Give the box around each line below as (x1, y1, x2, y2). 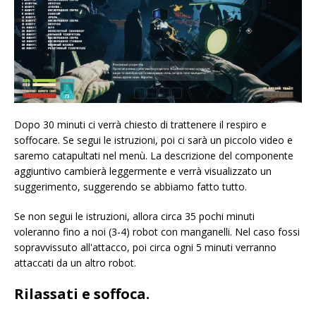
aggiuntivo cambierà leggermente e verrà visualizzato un (14, 164, 272, 178)
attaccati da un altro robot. (14, 256, 136, 270)
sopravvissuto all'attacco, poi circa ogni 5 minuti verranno (14, 241, 276, 255)
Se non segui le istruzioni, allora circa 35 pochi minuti (14, 209, 255, 224)
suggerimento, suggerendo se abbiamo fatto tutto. (14, 180, 247, 194)
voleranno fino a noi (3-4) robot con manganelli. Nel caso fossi (14, 225, 300, 239)
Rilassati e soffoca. (14, 284, 150, 304)
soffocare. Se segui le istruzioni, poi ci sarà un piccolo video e (14, 133, 293, 147)
